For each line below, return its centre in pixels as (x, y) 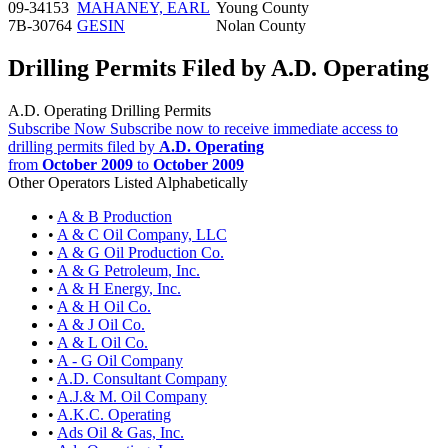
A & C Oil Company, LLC (142, 234)
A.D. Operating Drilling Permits (109, 110)
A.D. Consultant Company (142, 378)
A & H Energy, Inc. (119, 288)
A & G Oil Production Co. (140, 252)
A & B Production (114, 216)
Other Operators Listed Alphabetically (128, 182)
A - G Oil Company (120, 360)
